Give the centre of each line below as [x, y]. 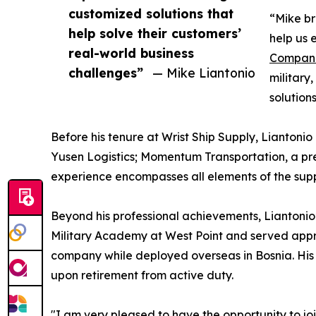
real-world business [131, 53]
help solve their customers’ [155, 34]
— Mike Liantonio [204, 73]
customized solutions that [151, 14]
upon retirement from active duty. [142, 275]
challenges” [106, 73]
